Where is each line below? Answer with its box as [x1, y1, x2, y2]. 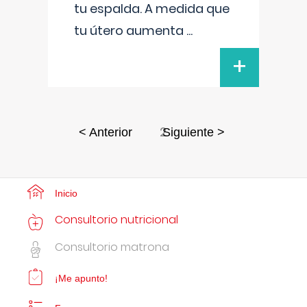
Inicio [55, 188, 77, 199]
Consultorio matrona [55, 239, 169, 255]
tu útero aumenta [74, 22, 186, 39]
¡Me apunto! [55, 273, 108, 284]
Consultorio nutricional [55, 212, 178, 228]
